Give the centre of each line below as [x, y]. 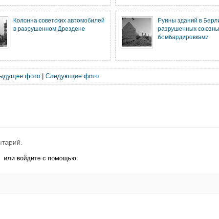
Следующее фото [72, 76]
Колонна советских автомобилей [59, 20]
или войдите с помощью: [41, 158]
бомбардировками [183, 37]
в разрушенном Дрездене [49, 29]
